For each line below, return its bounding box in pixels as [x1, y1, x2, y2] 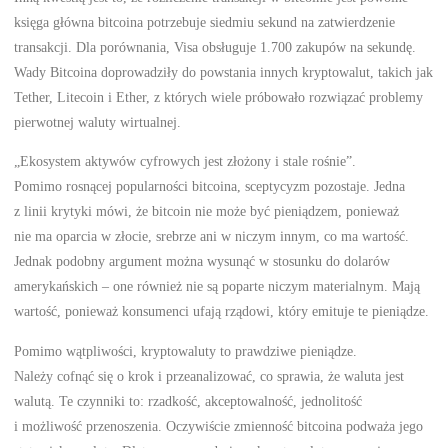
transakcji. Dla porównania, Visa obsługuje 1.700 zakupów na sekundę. [14, 38, 417, 55]
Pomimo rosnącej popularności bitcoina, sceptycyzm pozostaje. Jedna [14, 178, 406, 195]
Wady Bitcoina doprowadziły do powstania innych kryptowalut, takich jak [14, 63, 434, 80]
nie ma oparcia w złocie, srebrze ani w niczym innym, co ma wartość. [14, 228, 410, 245]
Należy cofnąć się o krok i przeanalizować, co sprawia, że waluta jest [14, 367, 405, 384]
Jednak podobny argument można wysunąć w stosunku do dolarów [14, 253, 391, 270]
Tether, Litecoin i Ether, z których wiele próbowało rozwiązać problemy [14, 88, 424, 105]
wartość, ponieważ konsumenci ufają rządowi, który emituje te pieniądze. [14, 303, 430, 320]
